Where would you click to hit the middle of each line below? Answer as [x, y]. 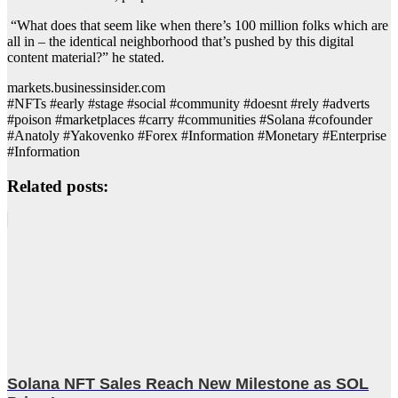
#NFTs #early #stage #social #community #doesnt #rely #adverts [188, 103]
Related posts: [58, 186]
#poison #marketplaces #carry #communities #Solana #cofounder [190, 119]
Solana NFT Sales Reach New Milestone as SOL [188, 384]
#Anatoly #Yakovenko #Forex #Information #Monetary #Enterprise [197, 135]
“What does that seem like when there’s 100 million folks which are [198, 25]
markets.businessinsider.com [86, 87]
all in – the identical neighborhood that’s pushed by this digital [180, 41]
